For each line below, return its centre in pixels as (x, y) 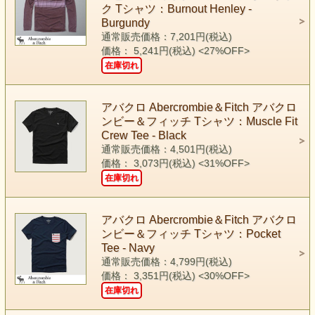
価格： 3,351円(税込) (149, 276)
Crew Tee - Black (143, 135)
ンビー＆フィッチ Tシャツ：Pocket (191, 233)
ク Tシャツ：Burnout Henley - (176, 8)
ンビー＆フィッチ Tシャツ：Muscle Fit (199, 121)
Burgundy (125, 22)
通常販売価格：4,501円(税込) (166, 149)
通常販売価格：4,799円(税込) (166, 262)
